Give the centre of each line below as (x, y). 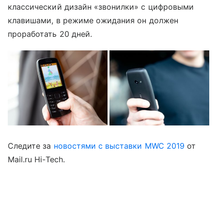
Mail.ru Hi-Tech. (36, 159)
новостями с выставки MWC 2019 (119, 146)
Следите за (31, 146)
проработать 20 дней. (50, 34)
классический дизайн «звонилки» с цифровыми (101, 7)
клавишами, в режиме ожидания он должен (93, 21)
